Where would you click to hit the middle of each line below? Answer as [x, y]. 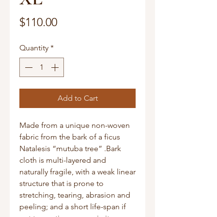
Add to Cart [77, 98]
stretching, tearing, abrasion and [75, 195]
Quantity [34, 48]
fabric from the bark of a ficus [70, 137]
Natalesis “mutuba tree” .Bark [70, 149]
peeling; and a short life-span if [73, 207]
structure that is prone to [62, 184]
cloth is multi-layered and [63, 160]
